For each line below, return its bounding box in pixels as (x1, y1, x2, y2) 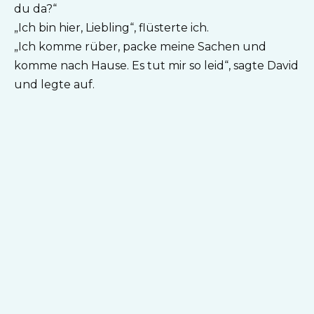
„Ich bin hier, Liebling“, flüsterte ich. (14, 21, 209, 35)
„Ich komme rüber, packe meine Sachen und (14, 40, 266, 54)
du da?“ (14, 2, 57, 16)
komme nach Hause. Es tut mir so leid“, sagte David (14, 59, 299, 73)
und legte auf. (14, 78, 95, 92)
